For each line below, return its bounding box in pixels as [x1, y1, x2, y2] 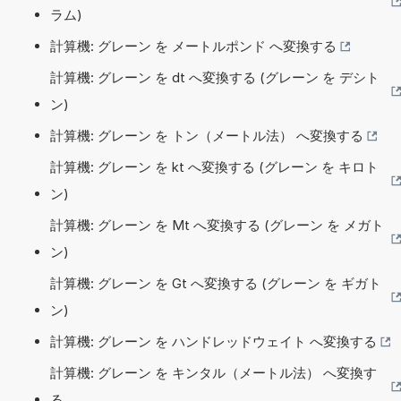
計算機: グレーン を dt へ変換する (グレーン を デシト [50, 68, 380, 86]
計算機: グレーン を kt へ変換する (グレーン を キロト [50, 158, 379, 175]
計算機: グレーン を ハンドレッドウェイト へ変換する [50, 332, 377, 350]
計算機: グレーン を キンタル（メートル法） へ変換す [50, 363, 377, 381]
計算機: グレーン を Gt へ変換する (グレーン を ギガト [50, 274, 381, 292]
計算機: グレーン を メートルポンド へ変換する [50, 37, 337, 55]
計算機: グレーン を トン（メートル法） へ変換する [50, 126, 363, 144]
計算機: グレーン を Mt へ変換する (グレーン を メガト [50, 216, 384, 234]
